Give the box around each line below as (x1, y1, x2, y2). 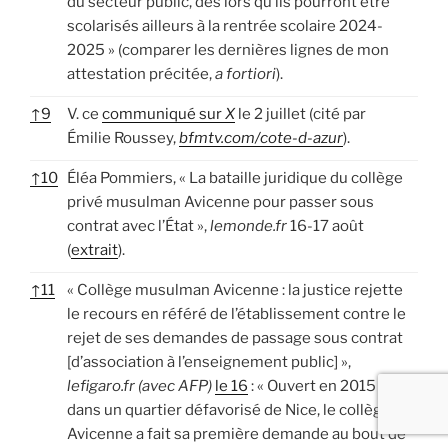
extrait (71, 240, 118, 259)
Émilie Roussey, (67, 128, 179, 147)
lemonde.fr (210, 216, 290, 235)
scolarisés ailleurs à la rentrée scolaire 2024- (67, 16, 383, 35)
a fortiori (215, 64, 276, 83)
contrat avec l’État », (67, 216, 210, 235)
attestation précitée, (67, 64, 215, 83)
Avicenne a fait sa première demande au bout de (67, 424, 406, 443)
